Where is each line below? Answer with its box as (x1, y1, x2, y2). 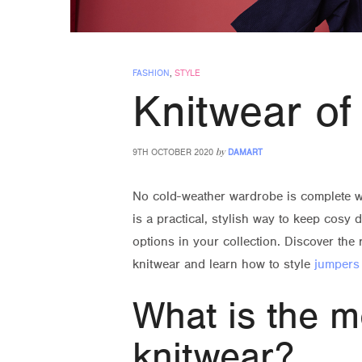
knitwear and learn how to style (133, 256, 314, 271)
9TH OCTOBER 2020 (133, 146, 213, 158)
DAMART (228, 146, 263, 158)
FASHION (133, 67, 170, 78)
